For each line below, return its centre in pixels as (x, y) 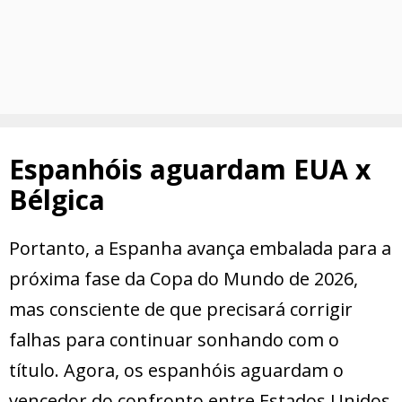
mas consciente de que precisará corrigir (181, 310)
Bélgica (57, 200)
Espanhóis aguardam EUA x (190, 170)
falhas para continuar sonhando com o (174, 340)
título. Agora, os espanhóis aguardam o (176, 371)
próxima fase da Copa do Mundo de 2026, (184, 279)
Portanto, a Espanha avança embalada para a (200, 249)
